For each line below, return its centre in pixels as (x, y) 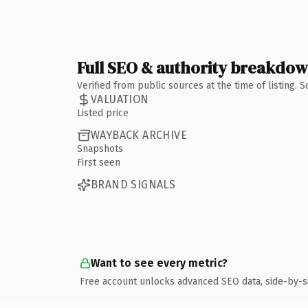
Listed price (103, 113)
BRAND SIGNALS (133, 185)
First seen (99, 162)
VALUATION (120, 99)
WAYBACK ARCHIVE (139, 135)
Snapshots (100, 148)
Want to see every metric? (159, 263)
